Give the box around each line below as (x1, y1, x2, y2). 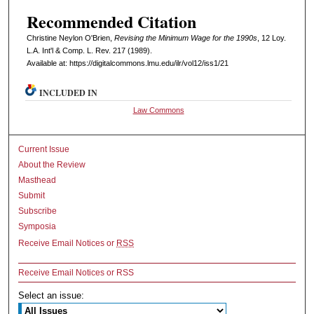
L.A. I (26, 46, 44, 55)
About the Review (18, 159, 86, 170)
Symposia (18, 221, 57, 231)
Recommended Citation (26, 8, 196, 34)
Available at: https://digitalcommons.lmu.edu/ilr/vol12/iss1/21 (26, 58, 228, 67)
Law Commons (132, 105, 184, 114)
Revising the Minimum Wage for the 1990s (114, 33, 257, 42)
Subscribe (18, 205, 57, 216)
